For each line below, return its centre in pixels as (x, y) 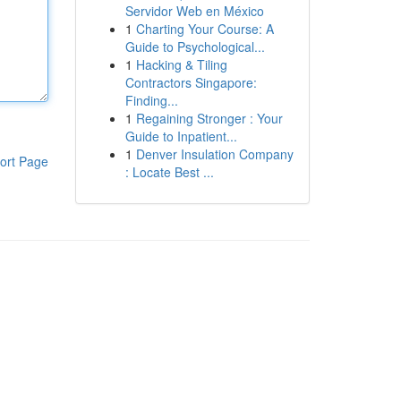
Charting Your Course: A (205, 29)
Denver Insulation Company (214, 154)
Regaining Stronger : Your (209, 118)
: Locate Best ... (169, 172)
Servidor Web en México (194, 11)
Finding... (151, 100)
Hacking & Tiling (181, 64)
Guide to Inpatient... (181, 136)
